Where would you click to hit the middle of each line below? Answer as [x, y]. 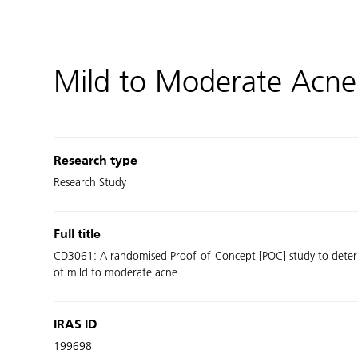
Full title [78, 235]
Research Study [90, 183]
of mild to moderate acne [116, 273]
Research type [96, 161]
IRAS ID [76, 325]
